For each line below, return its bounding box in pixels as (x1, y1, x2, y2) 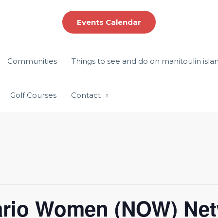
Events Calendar (77, 17, 141, 27)
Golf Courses (10, 91, 56, 100)
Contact (71, 91, 101, 100)
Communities (7, 56, 57, 66)
